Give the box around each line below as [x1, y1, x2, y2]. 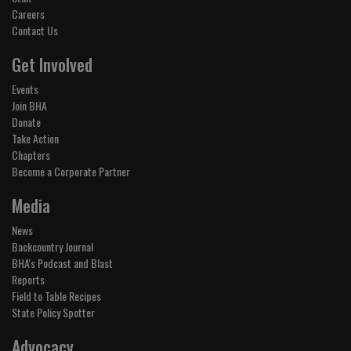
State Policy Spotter [12, 303, 95, 320]
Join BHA [12, 96, 47, 114]
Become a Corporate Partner [12, 162, 130, 179]
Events [12, 80, 38, 97]
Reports [12, 270, 45, 288]
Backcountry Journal [12, 237, 93, 255]
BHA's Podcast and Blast [12, 254, 113, 271]
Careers [12, 5, 45, 22]
